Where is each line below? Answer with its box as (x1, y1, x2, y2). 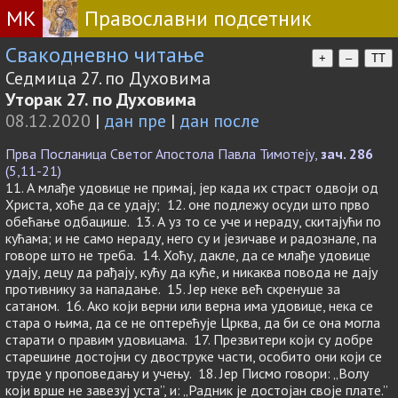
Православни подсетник (84, 4, 312, 32)
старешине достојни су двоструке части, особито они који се (5, 347, 382, 365)
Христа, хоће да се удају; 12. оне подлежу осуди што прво (5, 195, 370, 213)
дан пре (104, 109, 166, 132)
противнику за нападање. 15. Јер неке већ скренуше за (5, 280, 340, 298)
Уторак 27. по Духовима (5, 88, 196, 111)
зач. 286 (321, 145, 373, 163)
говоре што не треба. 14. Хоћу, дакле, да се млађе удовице (5, 246, 370, 264)
